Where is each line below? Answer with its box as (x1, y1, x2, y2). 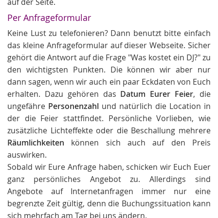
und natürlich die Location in (99, 101, 211, 111)
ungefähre (7, 101, 48, 111)
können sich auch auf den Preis (64, 137, 211, 148)
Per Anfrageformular (7, 12, 91, 23)
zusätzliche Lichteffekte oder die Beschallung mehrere (7, 125, 211, 136)
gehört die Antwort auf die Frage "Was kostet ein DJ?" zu (7, 52, 211, 63)
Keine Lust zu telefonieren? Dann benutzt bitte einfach (7, 28, 211, 38)
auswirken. (7, 149, 47, 160)
